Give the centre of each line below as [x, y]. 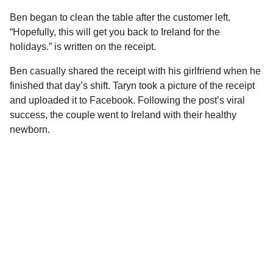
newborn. [30, 129]
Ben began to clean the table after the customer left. [120, 17]
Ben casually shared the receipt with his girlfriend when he [135, 71]
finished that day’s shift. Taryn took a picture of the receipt [132, 85]
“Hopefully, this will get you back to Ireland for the [115, 32]
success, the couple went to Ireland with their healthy [123, 115]
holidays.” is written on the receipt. [83, 46]
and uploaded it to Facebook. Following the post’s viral [127, 100]
